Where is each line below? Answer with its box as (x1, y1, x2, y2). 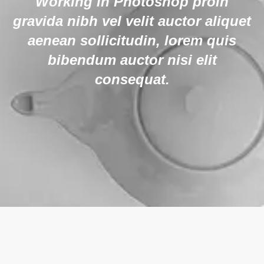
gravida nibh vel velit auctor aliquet (13, 13, 251, 29)
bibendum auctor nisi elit (47, 52, 217, 68)
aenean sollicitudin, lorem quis (28, 32, 236, 48)
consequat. (94, 71, 170, 87)
